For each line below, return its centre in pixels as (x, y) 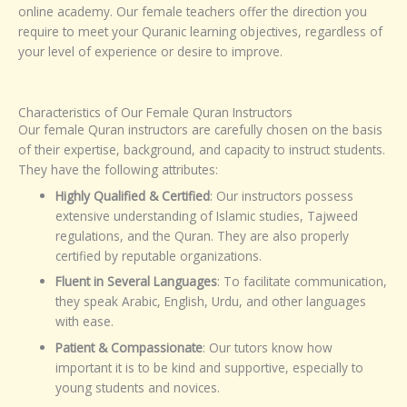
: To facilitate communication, (303, 282)
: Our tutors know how (268, 348)
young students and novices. (138, 388)
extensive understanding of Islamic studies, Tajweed (207, 215)
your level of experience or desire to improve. (150, 51)
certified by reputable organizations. (159, 255)
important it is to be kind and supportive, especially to (210, 368)
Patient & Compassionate (129, 348)
